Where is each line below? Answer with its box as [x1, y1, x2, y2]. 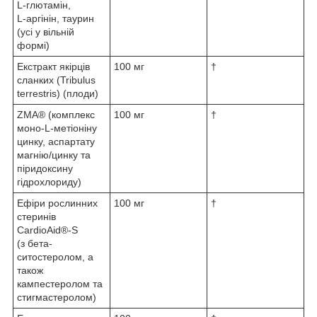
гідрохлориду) [17, 175, 81, 188]
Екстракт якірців [17, 60, 90, 72]
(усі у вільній [17, 25, 74, 38]
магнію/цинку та [17, 149, 91, 161]
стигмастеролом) [17, 291, 96, 303]
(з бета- [17, 237, 52, 249]
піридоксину [17, 162, 73, 174]
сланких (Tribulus [17, 74, 96, 86]
